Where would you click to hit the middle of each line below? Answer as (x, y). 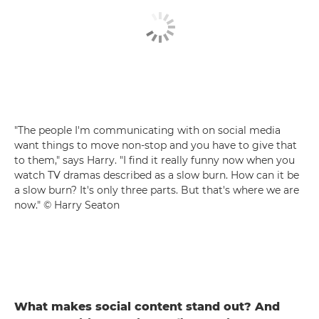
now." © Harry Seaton (67, 205)
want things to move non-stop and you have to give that (156, 145)
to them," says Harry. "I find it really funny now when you (155, 160)
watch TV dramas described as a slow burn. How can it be (157, 175)
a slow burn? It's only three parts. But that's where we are (157, 190)
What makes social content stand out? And (147, 306)
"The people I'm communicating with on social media (147, 130)
